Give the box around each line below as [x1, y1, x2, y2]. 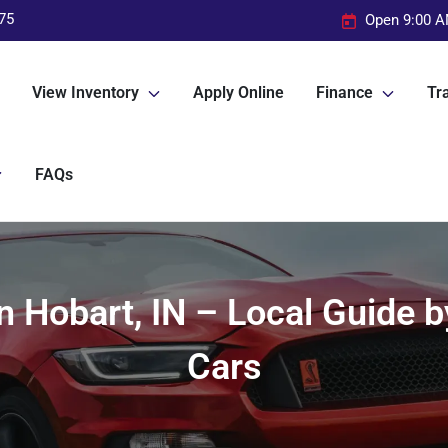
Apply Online [193, 83, 284, 103]
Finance [316, 83, 373, 103]
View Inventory [32, 83, 139, 103]
